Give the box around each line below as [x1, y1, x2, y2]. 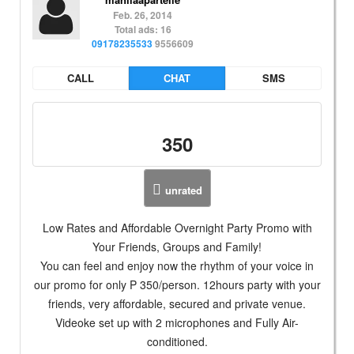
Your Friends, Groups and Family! [92, 239, 262, 254]
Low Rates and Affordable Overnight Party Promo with [42, 220, 312, 235]
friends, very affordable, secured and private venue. [48, 296, 306, 311]
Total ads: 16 [114, 22, 171, 36]
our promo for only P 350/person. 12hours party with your [33, 277, 321, 292]
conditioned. [146, 333, 208, 349]
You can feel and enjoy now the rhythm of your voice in [40, 258, 314, 273]
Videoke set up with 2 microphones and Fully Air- [55, 314, 299, 330]
